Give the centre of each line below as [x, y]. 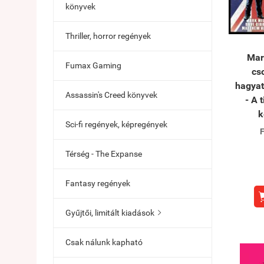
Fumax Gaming [93, 65]
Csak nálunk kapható [104, 242]
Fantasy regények [98, 183]
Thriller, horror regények [108, 36]
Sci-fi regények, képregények [116, 124]
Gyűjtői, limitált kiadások [110, 213]
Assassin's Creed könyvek [111, 95]
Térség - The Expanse [104, 154]
